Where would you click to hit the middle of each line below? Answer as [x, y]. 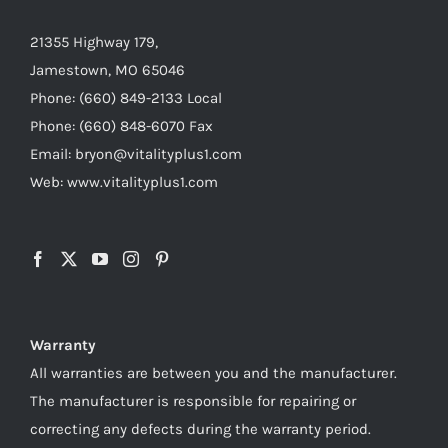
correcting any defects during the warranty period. [200, 428]
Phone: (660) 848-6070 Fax [121, 125]
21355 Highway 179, [94, 41]
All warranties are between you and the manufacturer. [213, 372]
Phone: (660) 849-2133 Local [126, 97]
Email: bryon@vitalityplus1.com [136, 153]
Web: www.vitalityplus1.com [124, 181]
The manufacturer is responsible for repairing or [193, 400]
